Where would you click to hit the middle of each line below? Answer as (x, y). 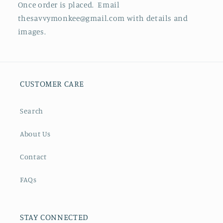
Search (32, 111)
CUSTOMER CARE (52, 83)
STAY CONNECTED (54, 217)
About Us (36, 134)
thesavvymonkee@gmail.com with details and (103, 18)
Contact (33, 157)
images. (33, 32)
